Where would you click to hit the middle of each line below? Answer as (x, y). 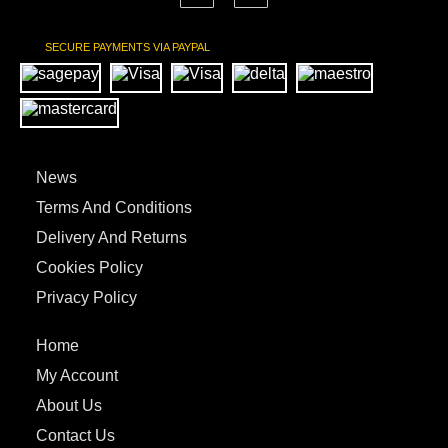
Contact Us (75, 436)
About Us (69, 406)
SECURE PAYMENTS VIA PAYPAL (127, 47)
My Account (77, 376)
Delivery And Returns (111, 238)
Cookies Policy (89, 268)
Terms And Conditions (114, 208)
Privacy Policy (86, 298)
